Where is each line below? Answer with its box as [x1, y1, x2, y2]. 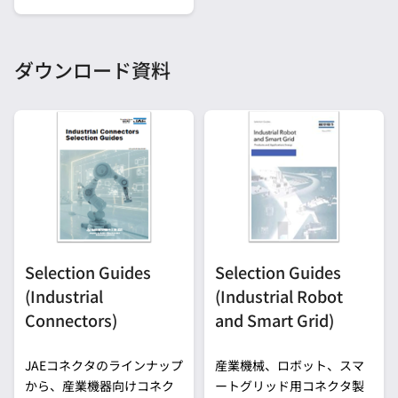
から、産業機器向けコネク [25, 377, 174, 395]
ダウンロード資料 [14, 54, 171, 84]
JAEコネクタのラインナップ [25, 356, 183, 375]
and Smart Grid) [215, 308, 334, 332]
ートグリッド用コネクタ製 [215, 377, 364, 395]
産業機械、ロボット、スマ [215, 356, 364, 375]
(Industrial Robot [215, 284, 343, 308]
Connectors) [25, 308, 117, 332]
